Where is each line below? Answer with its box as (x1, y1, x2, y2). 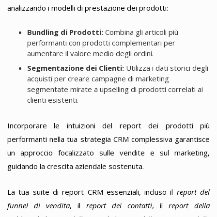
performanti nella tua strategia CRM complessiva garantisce (7, 134, 210, 144)
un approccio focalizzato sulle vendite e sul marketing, (7, 148, 210, 158)
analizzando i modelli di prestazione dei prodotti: (7, 3, 168, 13)
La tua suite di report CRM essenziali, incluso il (7, 186, 177, 197)
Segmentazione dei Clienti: (27, 62, 124, 73)
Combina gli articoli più (103, 27, 178, 37)
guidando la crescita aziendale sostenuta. (7, 161, 144, 171)
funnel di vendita (7, 200, 70, 210)
